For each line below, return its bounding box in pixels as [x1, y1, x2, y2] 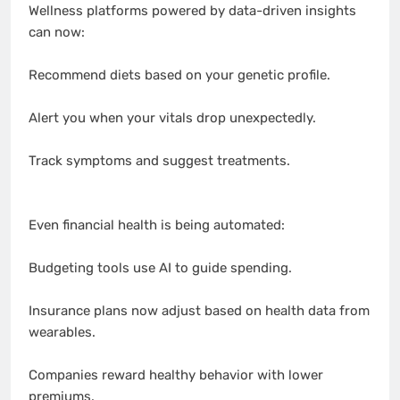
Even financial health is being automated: [29, 217, 285, 234]
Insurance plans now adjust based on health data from [29, 303, 370, 320]
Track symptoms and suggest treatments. [29, 153, 290, 170]
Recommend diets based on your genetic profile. [29, 67, 330, 84]
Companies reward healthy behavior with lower [29, 367, 323, 384]
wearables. [29, 324, 96, 341]
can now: [29, 24, 85, 41]
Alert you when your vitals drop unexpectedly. [29, 110, 316, 127]
